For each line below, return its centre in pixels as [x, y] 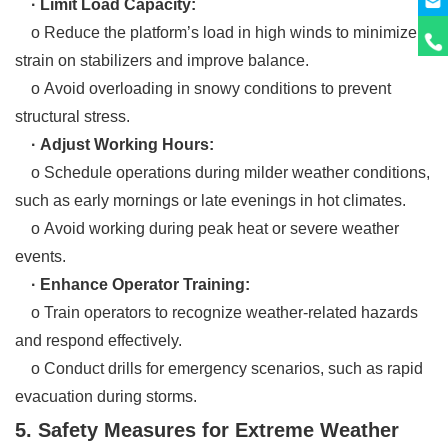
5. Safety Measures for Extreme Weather [207, 429]
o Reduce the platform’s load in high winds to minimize [216, 32]
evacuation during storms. [106, 396]
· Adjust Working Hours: [122, 144]
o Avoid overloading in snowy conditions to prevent [203, 88]
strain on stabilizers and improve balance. [162, 60]
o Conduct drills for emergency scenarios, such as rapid [219, 368]
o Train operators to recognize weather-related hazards [216, 312]
